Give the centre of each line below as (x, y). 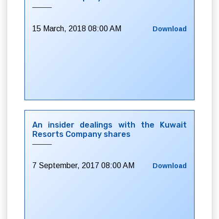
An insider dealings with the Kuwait (109, 125)
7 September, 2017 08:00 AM (83, 165)
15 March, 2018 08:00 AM (77, 29)
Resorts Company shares (81, 134)
